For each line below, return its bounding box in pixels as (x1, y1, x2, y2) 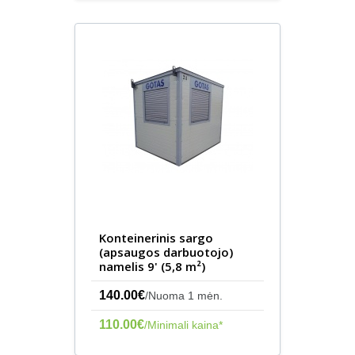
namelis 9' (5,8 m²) (99, 258, 205, 274)
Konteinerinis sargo (99, 230, 213, 246)
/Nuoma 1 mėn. (145, 289, 223, 302)
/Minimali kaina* (144, 319, 223, 331)
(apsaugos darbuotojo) (99, 244, 233, 260)
